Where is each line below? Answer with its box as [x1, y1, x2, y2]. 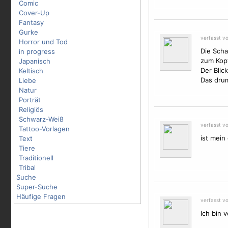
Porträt [19, 96, 41, 104]
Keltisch [19, 67, 43, 75]
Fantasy [19, 18, 44, 26]
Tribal [19, 163, 36, 172]
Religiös [19, 105, 43, 113]
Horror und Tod [19, 38, 68, 46]
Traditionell [19, 154, 53, 162]
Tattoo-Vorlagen [19, 125, 70, 133]
